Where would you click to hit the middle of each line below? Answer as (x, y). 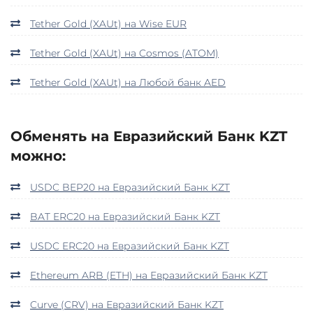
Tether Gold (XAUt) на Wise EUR (108, 23)
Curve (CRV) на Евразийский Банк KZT (127, 304)
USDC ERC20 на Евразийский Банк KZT (130, 246)
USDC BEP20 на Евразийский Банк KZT (130, 187)
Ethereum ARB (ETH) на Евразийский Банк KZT (149, 275)
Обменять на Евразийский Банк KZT (149, 136)
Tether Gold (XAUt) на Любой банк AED (128, 82)
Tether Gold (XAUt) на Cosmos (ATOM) (124, 53)
